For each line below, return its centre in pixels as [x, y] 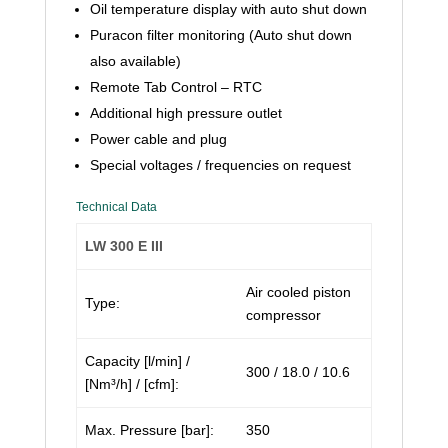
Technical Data [116, 207]
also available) [135, 61]
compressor [283, 315]
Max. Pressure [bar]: [149, 430]
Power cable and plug [158, 139]
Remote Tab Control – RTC [175, 87]
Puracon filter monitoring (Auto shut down [220, 35]
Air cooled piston [298, 292]
